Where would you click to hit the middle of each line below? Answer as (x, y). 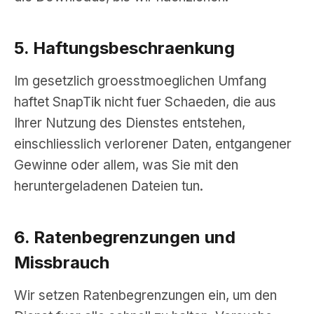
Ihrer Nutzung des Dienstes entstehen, (130, 123)
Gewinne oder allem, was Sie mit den (126, 165)
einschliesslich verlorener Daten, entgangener (153, 144)
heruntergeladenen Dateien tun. (109, 186)
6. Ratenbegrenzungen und (125, 237)
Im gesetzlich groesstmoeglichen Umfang (140, 81)
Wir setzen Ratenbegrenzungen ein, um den (145, 295)
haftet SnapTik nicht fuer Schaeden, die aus (145, 102)
